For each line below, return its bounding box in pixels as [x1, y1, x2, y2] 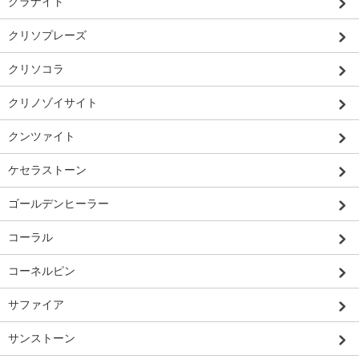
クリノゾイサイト [8, 96, 98, 110]
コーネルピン [8, 264, 75, 278]
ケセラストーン [8, 163, 87, 177]
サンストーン [8, 332, 75, 345]
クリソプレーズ [8, 29, 87, 42]
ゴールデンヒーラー [8, 197, 109, 211]
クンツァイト [8, 130, 75, 143]
